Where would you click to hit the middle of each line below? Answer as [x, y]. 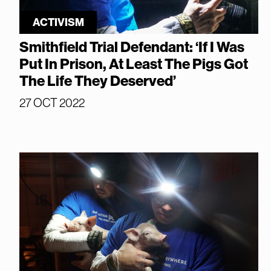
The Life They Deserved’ [98, 81]
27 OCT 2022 [52, 103]
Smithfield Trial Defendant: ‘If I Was [132, 47]
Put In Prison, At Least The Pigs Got [134, 64]
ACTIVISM [58, 23]
